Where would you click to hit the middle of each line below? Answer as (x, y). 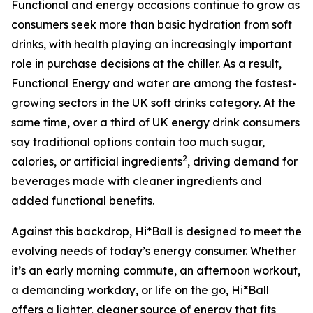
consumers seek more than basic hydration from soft (152, 24)
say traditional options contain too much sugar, (138, 142)
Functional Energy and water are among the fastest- (154, 83)
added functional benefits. (83, 201)
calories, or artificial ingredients (97, 161)
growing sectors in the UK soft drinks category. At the (153, 103)
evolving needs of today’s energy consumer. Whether (154, 251)
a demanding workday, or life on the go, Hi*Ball (140, 290)
